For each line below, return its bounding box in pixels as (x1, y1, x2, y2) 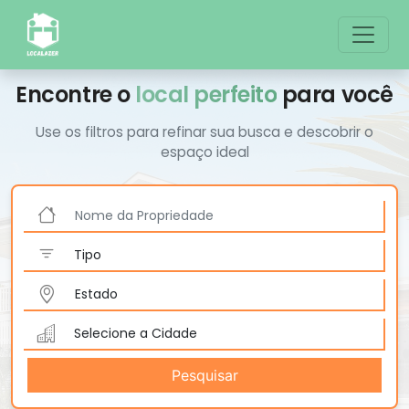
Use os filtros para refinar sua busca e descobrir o (36, 122, 373, 142)
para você (277, 79, 393, 110)
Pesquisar (171, 366, 238, 384)
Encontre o (16, 79, 136, 110)
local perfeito (135, 79, 278, 110)
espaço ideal (160, 142, 249, 162)
